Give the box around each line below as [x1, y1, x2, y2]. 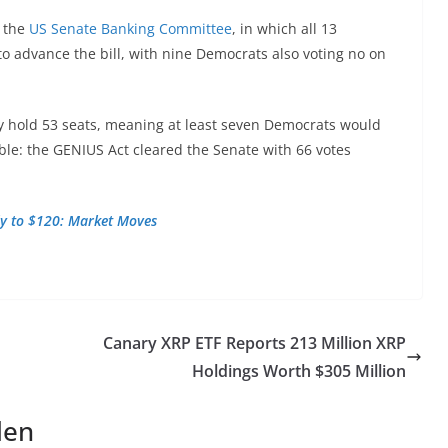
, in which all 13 [232, 18, 337, 38]
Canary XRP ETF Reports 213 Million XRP [103, 331, 406, 354]
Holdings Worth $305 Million [192, 359, 406, 382]
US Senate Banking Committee [29, 18, 232, 38]
